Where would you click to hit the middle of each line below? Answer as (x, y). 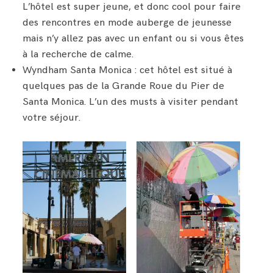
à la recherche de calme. (78, 55)
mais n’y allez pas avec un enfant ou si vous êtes (133, 39)
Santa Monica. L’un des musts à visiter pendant (131, 102)
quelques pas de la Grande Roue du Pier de (124, 86)
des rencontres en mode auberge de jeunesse (127, 23)
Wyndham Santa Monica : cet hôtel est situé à (128, 70)
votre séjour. (52, 118)
